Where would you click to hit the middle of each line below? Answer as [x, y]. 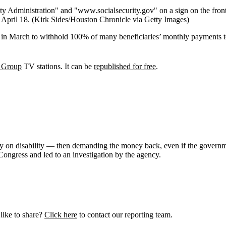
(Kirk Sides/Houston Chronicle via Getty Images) [110, 20]
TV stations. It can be [58, 67]
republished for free [125, 67]
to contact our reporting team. [125, 215]
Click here [61, 215]
